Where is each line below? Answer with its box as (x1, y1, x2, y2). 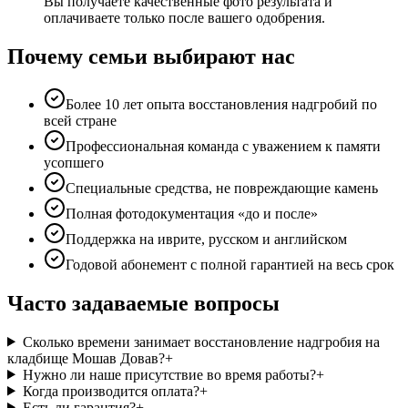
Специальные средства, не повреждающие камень (66, 179, 378, 196)
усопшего (44, 154, 104, 170)
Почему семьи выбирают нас (7, 44, 295, 68)
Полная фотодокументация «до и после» (66, 205, 318, 221)
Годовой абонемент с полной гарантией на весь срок (66, 256, 394, 272)
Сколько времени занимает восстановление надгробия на (22, 333, 380, 350)
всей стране (44, 112, 117, 128)
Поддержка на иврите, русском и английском (66, 230, 347, 247)
